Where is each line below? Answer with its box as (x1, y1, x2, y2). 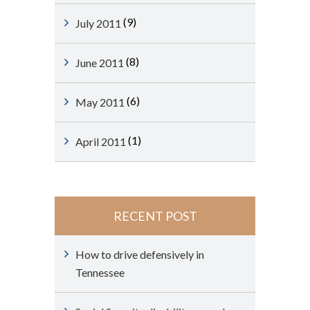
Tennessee (75, 266, 125, 279)
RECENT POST (113, 208, 197, 224)
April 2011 (75, 135, 126, 148)
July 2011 (75, 17, 121, 30)
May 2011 (75, 95, 125, 109)
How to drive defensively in (75, 248, 204, 261)
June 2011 (75, 56, 124, 69)
